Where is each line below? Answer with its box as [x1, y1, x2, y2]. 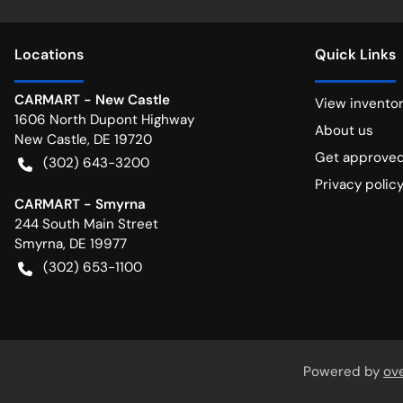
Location [14, 45, 76, 65]
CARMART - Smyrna [14, 195, 146, 214]
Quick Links [315, 45, 396, 65]
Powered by [303, 363, 383, 381]
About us [315, 121, 373, 140]
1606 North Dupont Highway [14, 111, 194, 130]
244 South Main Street [14, 215, 158, 234]
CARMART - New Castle [14, 91, 170, 110]
